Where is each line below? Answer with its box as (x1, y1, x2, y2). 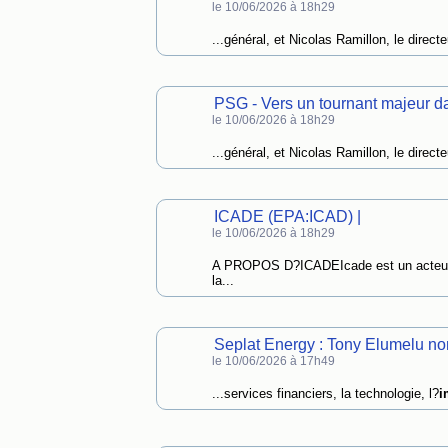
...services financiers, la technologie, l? (211, 386, 439, 401)
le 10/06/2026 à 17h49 (211, 354, 335, 368)
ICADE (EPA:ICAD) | (213, 208, 361, 225)
